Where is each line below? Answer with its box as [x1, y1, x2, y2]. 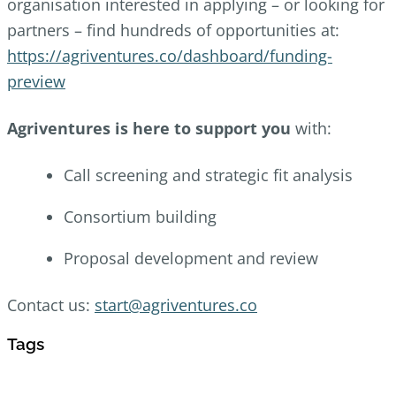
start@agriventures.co [95, 293, 257, 316]
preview [7, 70, 65, 92]
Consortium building [64, 205, 217, 227]
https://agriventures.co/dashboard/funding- [7, 44, 332, 66]
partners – [7, 19, 87, 41]
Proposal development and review [64, 247, 318, 269]
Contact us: [7, 293, 95, 316]
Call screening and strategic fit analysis [64, 164, 353, 186]
